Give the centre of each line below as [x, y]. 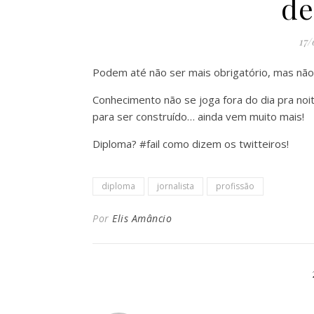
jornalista [176, 186]
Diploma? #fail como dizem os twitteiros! [191, 144]
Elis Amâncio [142, 218]
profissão [235, 186]
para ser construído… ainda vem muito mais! [198, 116]
